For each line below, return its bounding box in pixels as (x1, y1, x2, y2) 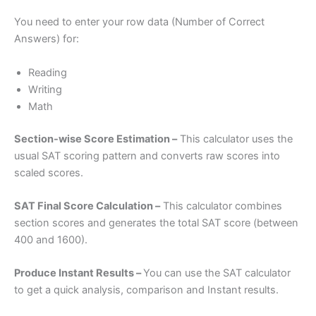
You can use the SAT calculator (143, 267, 291, 280)
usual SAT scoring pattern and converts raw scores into (14, 149, 280, 162)
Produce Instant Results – (14, 267, 143, 280)
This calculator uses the (177, 132, 293, 145)
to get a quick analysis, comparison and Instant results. (14, 284, 279, 297)
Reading (28, 66, 67, 79)
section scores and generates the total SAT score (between (14, 216, 298, 229)
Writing (28, 83, 62, 96)
